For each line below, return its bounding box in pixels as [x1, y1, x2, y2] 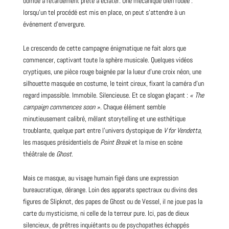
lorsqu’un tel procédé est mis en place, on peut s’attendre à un [22, 8, 185, 17]
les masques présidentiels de [22, 138, 100, 147]
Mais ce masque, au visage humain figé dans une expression [22, 173, 178, 183]
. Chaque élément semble [100, 102, 166, 112]
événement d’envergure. [22, 19, 85, 29]
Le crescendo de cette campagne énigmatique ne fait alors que [22, 43, 186, 53]
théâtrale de [22, 149, 56, 159]
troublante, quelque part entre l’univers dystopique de [22, 126, 164, 135]
